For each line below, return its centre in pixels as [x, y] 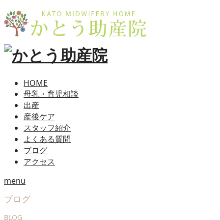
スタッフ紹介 [47, 127]
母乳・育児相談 [51, 94]
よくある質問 [47, 139]
